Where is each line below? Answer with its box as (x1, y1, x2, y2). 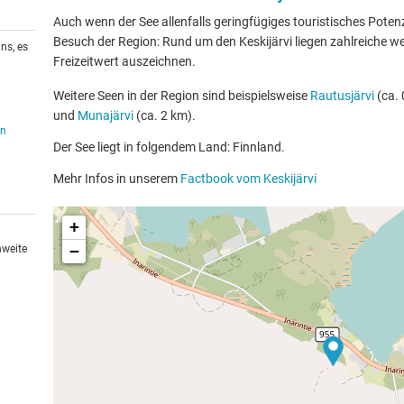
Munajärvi (78, 108, 133, 123)
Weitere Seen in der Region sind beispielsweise (53, 88, 310, 103)
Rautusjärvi (310, 88, 374, 103)
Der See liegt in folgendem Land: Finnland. (53, 140, 285, 154)
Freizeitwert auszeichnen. (53, 54, 196, 69)
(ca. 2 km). (133, 108, 196, 123)
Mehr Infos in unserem (53, 171, 180, 186)
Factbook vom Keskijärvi (180, 171, 317, 186)
